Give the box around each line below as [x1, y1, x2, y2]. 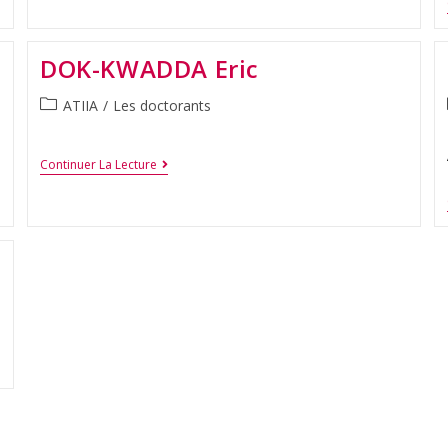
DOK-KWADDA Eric [40, 52, 260, 86]
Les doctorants [113, 96, 212, 116]
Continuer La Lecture [40, 156, 158, 174]
